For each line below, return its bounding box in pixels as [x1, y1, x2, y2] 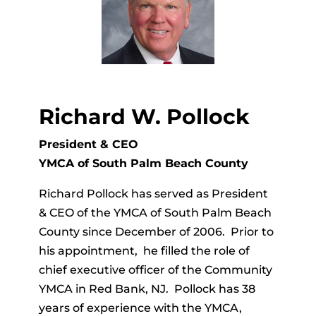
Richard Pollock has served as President [38, 186, 271, 200]
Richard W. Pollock [38, 103, 250, 130]
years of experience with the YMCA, [38, 300, 242, 315]
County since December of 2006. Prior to [38, 224, 274, 238]
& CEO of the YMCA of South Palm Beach [38, 205, 272, 219]
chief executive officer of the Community [38, 262, 272, 276]
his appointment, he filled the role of [38, 243, 250, 257]
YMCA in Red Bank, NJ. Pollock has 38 [38, 281, 255, 296]
